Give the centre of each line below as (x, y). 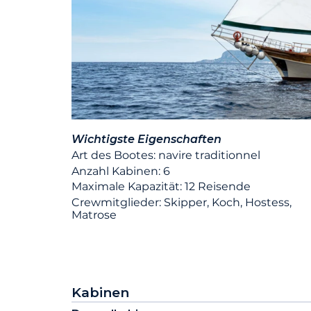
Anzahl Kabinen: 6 (121, 171)
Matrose (94, 215)
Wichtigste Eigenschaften (146, 140)
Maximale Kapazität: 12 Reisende (161, 187)
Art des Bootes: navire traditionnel (166, 155)
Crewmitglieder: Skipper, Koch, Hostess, (182, 203)
